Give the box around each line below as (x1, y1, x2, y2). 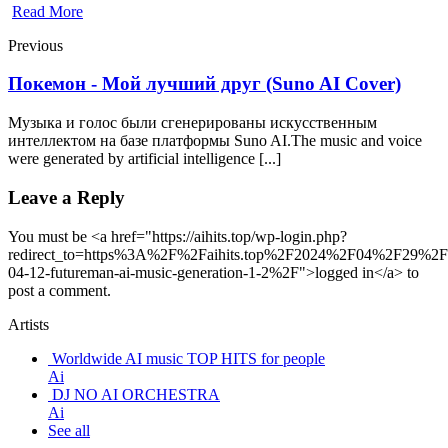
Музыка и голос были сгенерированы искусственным (8, 114, 377, 132)
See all (48, 421, 90, 439)
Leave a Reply (8, 186, 125, 208)
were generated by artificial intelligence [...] (8, 150, 281, 168)
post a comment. (8, 281, 111, 299)
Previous (8, 36, 63, 54)
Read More (12, 2, 83, 20)
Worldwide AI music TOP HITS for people (52, 349, 325, 367)
